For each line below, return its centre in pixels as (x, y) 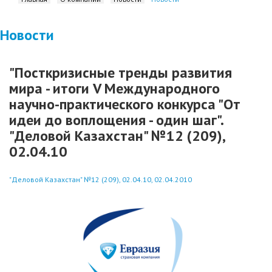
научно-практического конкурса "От (125, 104)
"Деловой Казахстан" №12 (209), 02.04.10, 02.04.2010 (100, 179)
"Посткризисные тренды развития (121, 73)
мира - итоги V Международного (114, 88)
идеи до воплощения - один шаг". (116, 120)
